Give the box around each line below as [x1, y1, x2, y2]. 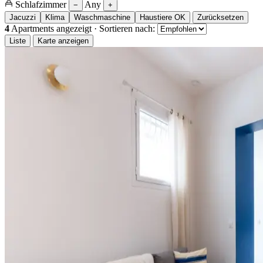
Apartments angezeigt [9, 23, 92, 33]
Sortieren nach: [99, 23, 155, 33]
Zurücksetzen [197, 12, 244, 22]
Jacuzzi [9, 12, 36, 22]
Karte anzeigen [38, 36, 89, 45]
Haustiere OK [140, 12, 186, 22]
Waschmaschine [74, 12, 130, 22]
